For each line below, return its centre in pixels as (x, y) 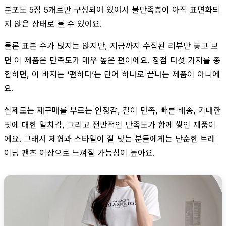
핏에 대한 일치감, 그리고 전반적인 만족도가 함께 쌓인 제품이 (110, 124)
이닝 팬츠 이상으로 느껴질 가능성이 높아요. (79, 153)
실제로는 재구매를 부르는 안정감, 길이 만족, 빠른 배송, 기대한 (112, 110)
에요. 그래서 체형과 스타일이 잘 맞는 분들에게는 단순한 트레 (110, 138)
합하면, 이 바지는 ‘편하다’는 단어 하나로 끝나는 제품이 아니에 (112, 74)
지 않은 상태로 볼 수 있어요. (53, 23)
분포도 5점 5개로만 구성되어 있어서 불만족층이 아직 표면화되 (112, 9)
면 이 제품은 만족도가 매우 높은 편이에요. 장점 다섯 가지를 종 (112, 60)
